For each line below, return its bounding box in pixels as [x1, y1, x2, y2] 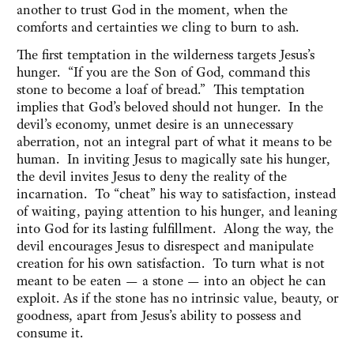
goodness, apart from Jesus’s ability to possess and [17, 307, 301, 325]
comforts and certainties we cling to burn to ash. [17, 18, 299, 36]
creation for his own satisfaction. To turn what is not [17, 254, 325, 273]
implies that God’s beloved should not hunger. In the [17, 98, 323, 116]
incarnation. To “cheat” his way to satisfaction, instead [17, 185, 336, 203]
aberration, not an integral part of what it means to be [17, 133, 332, 151]
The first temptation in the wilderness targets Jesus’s [17, 46, 314, 64]
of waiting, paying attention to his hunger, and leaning [17, 202, 337, 220]
